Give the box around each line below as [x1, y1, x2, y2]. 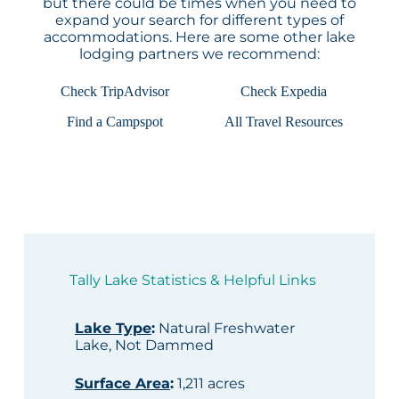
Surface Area [74, 375, 170, 393]
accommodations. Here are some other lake [43, 28, 355, 46]
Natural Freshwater [154, 320, 295, 338]
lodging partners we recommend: [78, 45, 320, 63]
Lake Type [74, 320, 151, 338]
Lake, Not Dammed [74, 337, 214, 354]
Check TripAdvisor [61, 84, 170, 100]
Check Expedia [240, 84, 328, 100]
